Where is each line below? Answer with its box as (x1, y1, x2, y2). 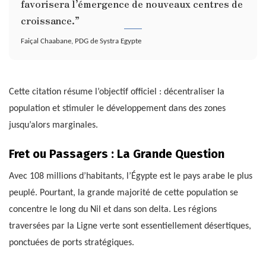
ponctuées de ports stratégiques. (9, 238, 134, 248)
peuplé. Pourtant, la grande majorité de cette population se (9, 188, 238, 198)
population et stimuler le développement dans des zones (9, 104, 226, 114)
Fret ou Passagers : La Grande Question (9, 147, 224, 161)
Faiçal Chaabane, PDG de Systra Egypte (21, 37, 141, 46)
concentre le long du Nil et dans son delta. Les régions (9, 205, 217, 215)
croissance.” (21, 12, 80, 27)
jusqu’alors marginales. (9, 121, 98, 131)
